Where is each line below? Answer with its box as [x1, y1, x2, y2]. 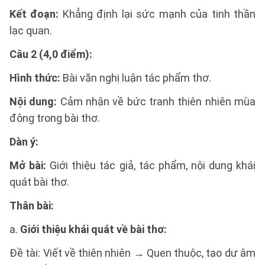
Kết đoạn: [9, 8, 59, 20]
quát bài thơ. [9, 176, 69, 188]
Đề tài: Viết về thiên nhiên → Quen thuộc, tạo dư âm [9, 247, 256, 259]
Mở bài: [9, 159, 47, 172]
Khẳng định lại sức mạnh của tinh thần [59, 8, 256, 20]
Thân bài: [9, 199, 54, 212]
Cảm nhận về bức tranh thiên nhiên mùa [57, 95, 256, 108]
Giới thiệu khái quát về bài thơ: [20, 223, 167, 235]
